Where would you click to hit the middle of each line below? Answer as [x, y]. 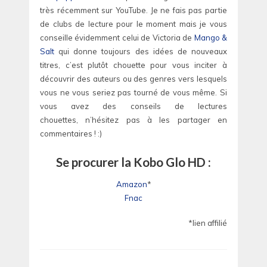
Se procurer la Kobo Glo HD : [133, 162]
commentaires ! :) [71, 134]
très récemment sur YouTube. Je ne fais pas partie [133, 10]
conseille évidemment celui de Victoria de [117, 38]
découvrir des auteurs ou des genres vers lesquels [133, 79]
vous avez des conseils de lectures [133, 106]
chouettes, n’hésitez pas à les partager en [133, 120]
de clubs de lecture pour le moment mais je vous [133, 24]
